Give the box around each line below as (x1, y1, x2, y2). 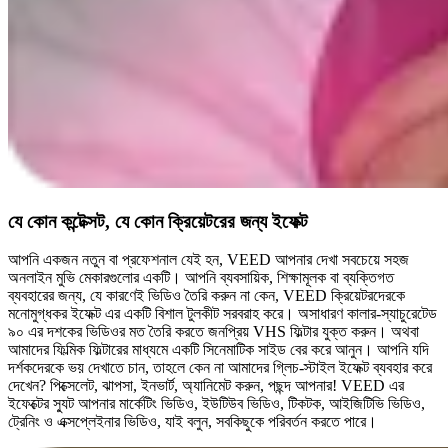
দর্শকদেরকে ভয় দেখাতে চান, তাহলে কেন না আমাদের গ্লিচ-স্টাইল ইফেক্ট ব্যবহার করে (8, 359, 432, 377)
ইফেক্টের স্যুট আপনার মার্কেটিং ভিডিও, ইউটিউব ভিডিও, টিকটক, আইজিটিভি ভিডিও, (8, 395, 425, 413)
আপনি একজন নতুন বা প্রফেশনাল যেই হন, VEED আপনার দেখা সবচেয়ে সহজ (8, 251, 409, 269)
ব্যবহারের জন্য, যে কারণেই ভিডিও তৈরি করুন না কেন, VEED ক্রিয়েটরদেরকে (8, 287, 405, 305)
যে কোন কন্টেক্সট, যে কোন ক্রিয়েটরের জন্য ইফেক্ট (8, 210, 308, 232)
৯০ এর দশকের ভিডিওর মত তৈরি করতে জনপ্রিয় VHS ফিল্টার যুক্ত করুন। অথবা (8, 323, 419, 341)
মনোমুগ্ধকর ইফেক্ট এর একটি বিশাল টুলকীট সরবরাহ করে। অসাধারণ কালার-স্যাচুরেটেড (8, 305, 437, 323)
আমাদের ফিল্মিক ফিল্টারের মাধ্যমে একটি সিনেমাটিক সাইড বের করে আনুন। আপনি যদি (8, 341, 429, 359)
